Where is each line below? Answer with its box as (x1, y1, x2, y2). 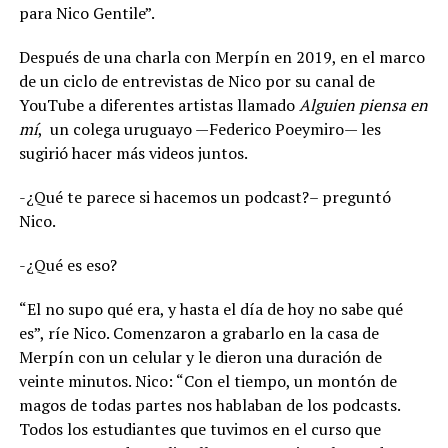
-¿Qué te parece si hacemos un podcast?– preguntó (18, 185, 391, 208)
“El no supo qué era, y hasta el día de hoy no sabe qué (18, 297, 403, 320)
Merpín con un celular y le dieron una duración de (18, 345, 382, 368)
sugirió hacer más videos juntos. (18, 141, 248, 164)
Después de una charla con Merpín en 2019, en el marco (18, 45, 425, 68)
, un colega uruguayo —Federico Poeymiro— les (37, 117, 381, 140)
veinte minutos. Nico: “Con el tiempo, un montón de (18, 369, 397, 392)
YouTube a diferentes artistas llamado (18, 93, 299, 116)
